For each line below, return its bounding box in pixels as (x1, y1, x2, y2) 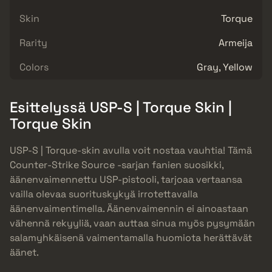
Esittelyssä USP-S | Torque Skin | (10, 97, 232, 117)
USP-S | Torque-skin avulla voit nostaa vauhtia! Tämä (10, 144, 252, 157)
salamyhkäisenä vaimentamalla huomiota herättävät (10, 231, 252, 245)
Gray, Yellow (197, 60, 253, 73)
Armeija (219, 36, 253, 49)
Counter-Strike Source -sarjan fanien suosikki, (10, 158, 223, 172)
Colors (19, 60, 49, 73)
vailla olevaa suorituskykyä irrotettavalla (10, 188, 198, 201)
